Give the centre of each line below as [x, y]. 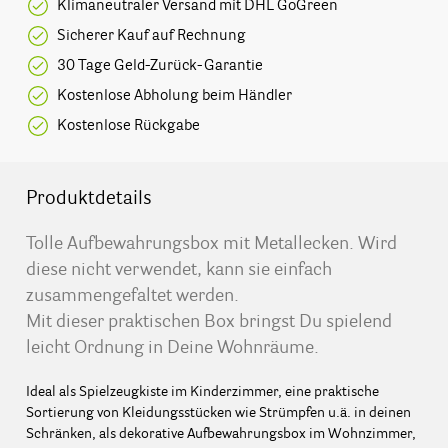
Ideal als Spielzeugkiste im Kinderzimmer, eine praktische [202, 392]
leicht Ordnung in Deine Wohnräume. [172, 349]
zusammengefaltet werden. [132, 297]
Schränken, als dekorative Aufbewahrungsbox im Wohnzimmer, [220, 434]
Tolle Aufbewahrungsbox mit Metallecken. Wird [211, 245]
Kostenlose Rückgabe [129, 125]
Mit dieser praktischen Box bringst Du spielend [208, 323]
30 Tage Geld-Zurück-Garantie [160, 65]
